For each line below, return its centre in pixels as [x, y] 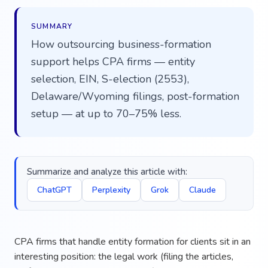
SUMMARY [52, 26]
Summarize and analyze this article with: [107, 171]
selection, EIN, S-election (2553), [110, 79]
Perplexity [111, 190]
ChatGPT [54, 190]
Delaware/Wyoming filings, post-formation [135, 96]
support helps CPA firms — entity [113, 61]
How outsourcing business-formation [121, 44]
